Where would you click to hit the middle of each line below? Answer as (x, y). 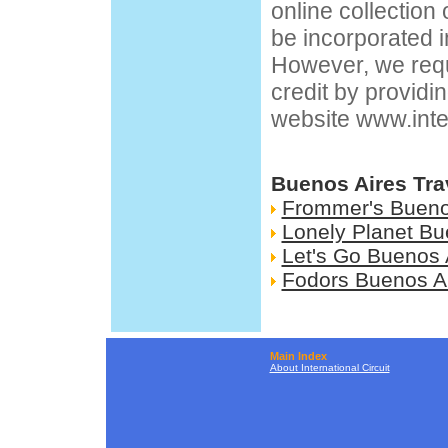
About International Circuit (329, 367)
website (313, 119)
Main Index (298, 356)
